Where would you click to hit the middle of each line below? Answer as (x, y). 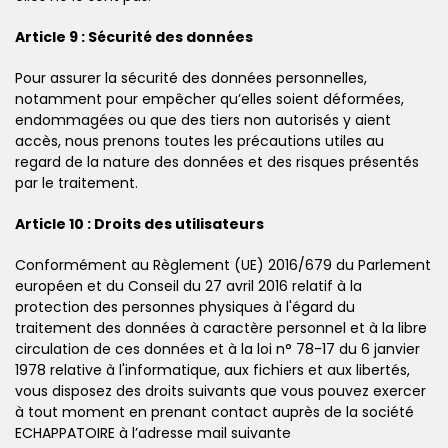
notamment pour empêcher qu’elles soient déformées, (209, 98)
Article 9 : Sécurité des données (134, 36)
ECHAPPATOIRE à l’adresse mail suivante (153, 432)
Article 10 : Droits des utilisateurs (139, 223)
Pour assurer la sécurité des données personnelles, (191, 77)
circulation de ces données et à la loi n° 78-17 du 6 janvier (217, 348)
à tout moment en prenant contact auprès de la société (214, 411)
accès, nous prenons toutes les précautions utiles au (199, 140)
